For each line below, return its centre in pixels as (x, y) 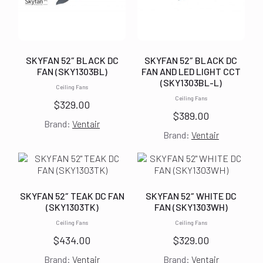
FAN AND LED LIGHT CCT (191, 71)
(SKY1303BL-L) (191, 82)
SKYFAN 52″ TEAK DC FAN (72, 195)
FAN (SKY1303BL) (72, 71)
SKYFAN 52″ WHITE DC (191, 195)
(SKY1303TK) (72, 207)
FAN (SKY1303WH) (191, 207)
